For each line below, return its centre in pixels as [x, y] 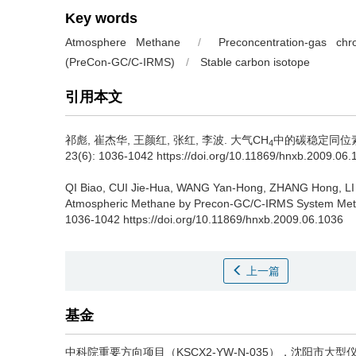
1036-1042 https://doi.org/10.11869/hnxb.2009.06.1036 [204, 219]
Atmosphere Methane [123, 42]
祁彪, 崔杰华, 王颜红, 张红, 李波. [148, 140]
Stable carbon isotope [255, 62]
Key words [101, 18]
